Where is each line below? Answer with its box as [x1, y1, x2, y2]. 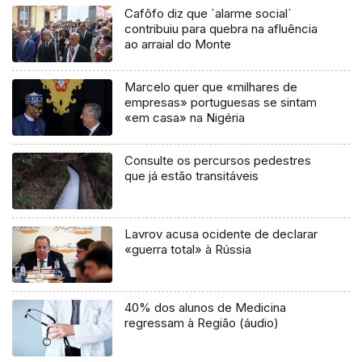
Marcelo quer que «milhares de [124, 79, 298, 95]
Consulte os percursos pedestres [124, 153, 312, 169]
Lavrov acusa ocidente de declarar [124, 226, 318, 242]
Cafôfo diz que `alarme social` [124, 6, 293, 22]
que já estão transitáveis [124, 168, 259, 184]
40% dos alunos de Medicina [124, 300, 287, 316]
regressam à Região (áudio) [124, 315, 280, 331]
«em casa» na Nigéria [124, 110, 246, 126]
